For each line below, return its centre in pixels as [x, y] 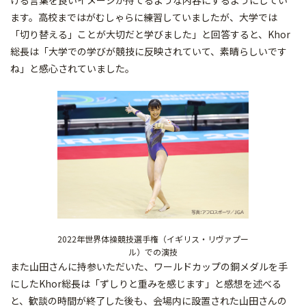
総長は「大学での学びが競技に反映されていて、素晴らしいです [149, 51]
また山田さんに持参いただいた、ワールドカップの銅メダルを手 [149, 266]
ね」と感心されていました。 [72, 68]
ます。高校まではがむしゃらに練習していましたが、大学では [144, 17]
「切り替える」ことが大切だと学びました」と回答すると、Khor [150, 34]
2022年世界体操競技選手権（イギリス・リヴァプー [153, 238]
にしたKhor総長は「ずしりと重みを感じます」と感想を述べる [146, 283]
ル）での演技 [153, 251]
